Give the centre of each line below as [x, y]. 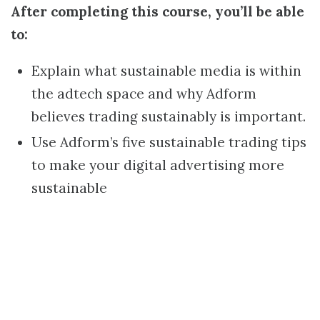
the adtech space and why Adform [144, 94]
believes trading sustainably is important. [168, 116]
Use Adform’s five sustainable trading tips [169, 142]
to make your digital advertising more [157, 165]
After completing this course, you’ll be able [157, 11]
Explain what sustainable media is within [166, 71]
